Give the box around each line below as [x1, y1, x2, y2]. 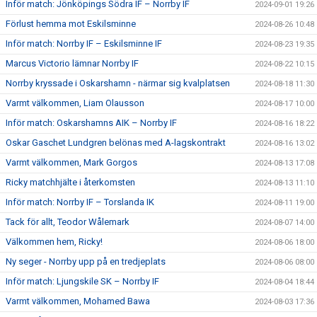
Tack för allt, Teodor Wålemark [6, 216, 129, 227]
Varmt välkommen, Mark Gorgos [6, 156, 137, 168]
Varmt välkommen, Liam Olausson [6, 97, 144, 108]
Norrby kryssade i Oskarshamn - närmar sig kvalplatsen [6, 77, 230, 88]
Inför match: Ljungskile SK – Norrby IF [6, 275, 159, 287]
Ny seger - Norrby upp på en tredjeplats [6, 255, 166, 267]
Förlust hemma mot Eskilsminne [6, 18, 136, 29]
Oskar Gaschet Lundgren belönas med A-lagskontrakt [6, 137, 226, 148]
